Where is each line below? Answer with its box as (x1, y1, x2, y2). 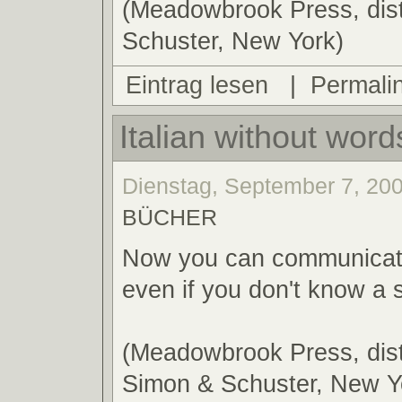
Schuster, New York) (122, 26, 344, 55)
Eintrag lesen (118, 71, 275, 100)
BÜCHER (122, 205, 217, 230)
